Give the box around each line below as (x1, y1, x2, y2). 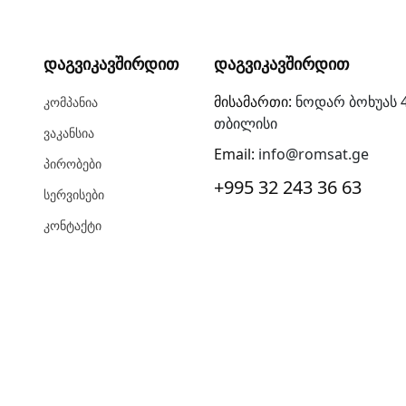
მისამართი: (214, 92, 292, 112)
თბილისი (214, 113, 277, 134)
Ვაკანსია (43, 124, 94, 142)
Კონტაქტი (43, 217, 101, 235)
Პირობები (43, 155, 101, 173)
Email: (214, 144, 255, 165)
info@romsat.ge (255, 144, 369, 165)
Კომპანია (43, 93, 98, 111)
